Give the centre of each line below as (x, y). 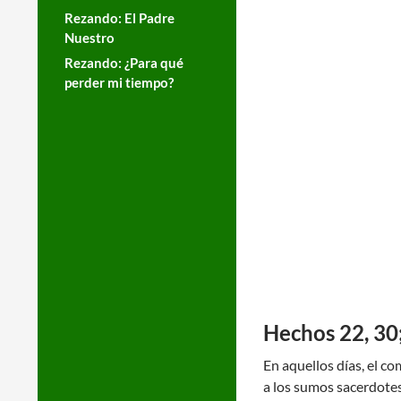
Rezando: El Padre (119, 18)
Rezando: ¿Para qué (124, 63)
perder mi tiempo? (119, 82)
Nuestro (90, 38)
